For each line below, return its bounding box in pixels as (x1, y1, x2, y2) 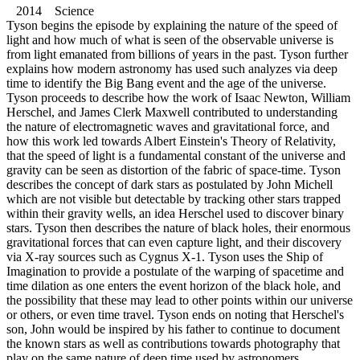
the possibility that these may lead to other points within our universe (6, 292, 353, 307)
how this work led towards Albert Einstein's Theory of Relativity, (6, 133, 336, 148)
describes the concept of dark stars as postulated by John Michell (6, 177, 333, 191)
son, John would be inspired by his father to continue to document (6, 321, 340, 336)
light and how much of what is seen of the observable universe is (6, 32, 333, 47)
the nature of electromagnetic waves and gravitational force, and (6, 119, 329, 133)
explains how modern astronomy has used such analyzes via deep (6, 61, 337, 76)
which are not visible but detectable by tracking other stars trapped (6, 191, 341, 206)
